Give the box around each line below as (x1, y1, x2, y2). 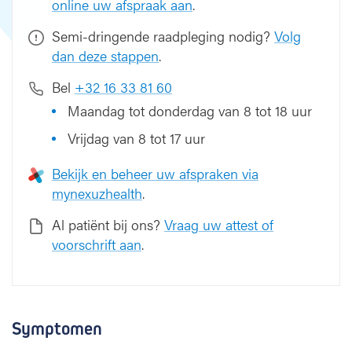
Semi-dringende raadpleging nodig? (52, 26, 274, 46)
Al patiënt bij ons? (52, 214, 164, 234)
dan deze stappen (52, 46, 159, 65)
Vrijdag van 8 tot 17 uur (68, 128, 205, 148)
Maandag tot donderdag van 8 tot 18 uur (68, 101, 312, 120)
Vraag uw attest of (164, 214, 273, 234)
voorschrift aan (52, 234, 141, 254)
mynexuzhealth (52, 183, 142, 203)
